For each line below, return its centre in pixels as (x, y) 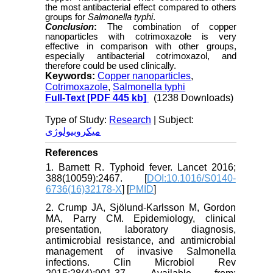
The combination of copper (172, 27)
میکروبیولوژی (73, 132)
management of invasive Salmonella (141, 252)
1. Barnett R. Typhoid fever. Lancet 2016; (141, 168)
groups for (67, 17)
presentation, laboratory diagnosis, (141, 230)
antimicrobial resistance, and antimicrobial (141, 241)
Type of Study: (77, 120)
